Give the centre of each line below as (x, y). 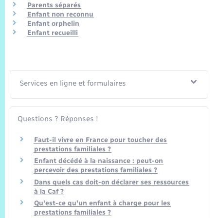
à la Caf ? (49, 191)
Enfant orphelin (53, 24)
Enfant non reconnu (60, 15)
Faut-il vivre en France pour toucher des (100, 140)
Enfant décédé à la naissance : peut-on (99, 161)
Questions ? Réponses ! (58, 118)
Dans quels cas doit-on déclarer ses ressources (111, 182)
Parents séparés (54, 5)
